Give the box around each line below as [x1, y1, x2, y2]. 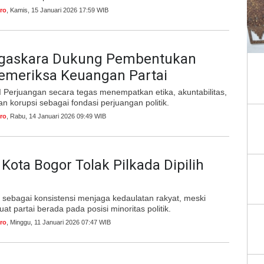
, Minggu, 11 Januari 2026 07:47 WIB [6, 219, 111, 226]
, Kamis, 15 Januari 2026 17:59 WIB [6, 6, 108, 14]
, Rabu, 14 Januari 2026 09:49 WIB [6, 113, 106, 120]
